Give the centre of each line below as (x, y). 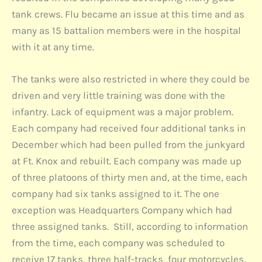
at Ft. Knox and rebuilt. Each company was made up (127, 161)
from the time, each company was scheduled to (118, 243)
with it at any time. (53, 47)
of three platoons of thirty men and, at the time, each (130, 177)
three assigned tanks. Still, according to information (130, 227)
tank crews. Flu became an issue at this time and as (128, 14)
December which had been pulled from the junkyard (128, 145)
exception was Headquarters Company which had (122, 210)
